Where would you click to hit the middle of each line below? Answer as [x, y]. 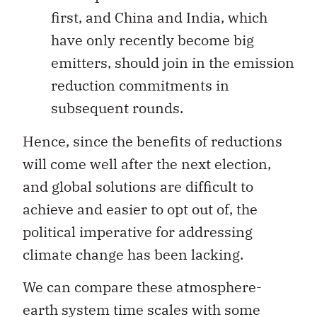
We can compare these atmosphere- [142, 287]
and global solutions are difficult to [138, 186]
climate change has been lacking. [133, 254]
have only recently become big [152, 40]
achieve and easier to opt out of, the [140, 209]
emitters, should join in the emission [173, 63]
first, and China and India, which [159, 18]
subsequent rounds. [117, 108]
